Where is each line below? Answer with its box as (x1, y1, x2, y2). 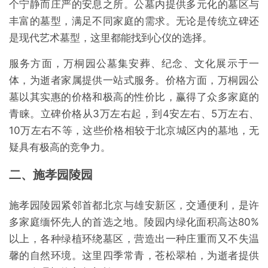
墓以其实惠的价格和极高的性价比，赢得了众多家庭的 (9, 90, 259, 103)
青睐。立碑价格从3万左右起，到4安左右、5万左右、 (9, 107, 259, 120)
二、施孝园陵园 (9, 167, 93, 182)
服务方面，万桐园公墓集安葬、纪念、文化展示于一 (9, 57, 259, 69)
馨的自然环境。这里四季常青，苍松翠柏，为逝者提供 (9, 249, 259, 261)
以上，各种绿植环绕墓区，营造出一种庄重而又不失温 (9, 232, 259, 245)
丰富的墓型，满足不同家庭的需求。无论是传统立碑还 (9, 14, 259, 27)
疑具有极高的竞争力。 (9, 141, 111, 153)
